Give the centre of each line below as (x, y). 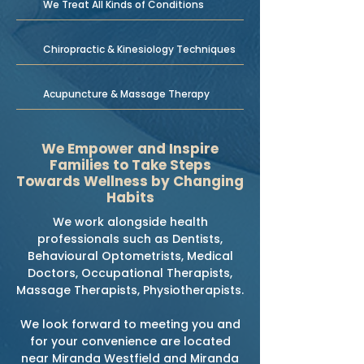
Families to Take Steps (130, 165)
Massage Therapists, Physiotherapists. (130, 290)
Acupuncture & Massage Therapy (126, 94)
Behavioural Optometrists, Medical (130, 256)
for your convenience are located (130, 341)
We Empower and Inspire (130, 149)
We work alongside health (130, 222)
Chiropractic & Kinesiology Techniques (139, 49)
